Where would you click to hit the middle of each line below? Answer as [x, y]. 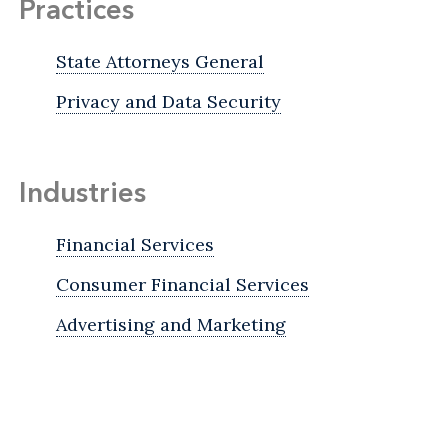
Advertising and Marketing [171, 325]
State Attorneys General [160, 62]
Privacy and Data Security [168, 102]
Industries [82, 192]
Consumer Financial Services [182, 285]
